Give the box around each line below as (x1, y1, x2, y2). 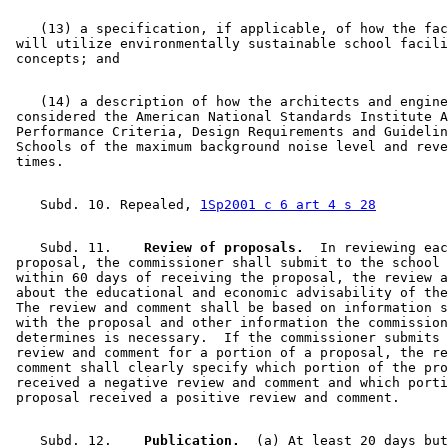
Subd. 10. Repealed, (8, 196, 200, 212)
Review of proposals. (128, 239, 304, 255)
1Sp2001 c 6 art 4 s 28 (200, 196, 376, 212)
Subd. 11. (8, 239, 128, 255)
